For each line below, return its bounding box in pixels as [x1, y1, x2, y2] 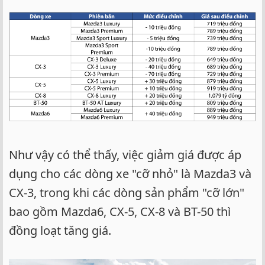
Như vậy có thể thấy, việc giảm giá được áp [9, 146, 241, 163]
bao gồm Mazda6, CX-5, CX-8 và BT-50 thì [9, 203, 231, 219]
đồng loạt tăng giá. [9, 222, 111, 238]
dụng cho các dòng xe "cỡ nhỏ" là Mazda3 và [9, 165, 251, 182]
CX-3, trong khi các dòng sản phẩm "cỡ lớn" [9, 184, 244, 201]
